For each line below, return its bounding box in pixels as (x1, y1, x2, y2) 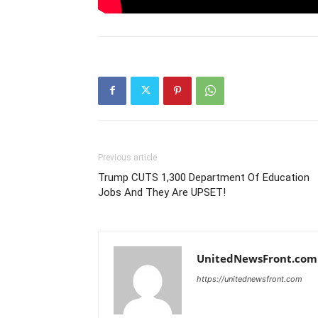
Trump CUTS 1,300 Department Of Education (98, 170, 309, 184)
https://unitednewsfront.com (197, 273, 302, 284)
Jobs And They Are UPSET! (98, 185, 226, 199)
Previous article (98, 152, 157, 163)
